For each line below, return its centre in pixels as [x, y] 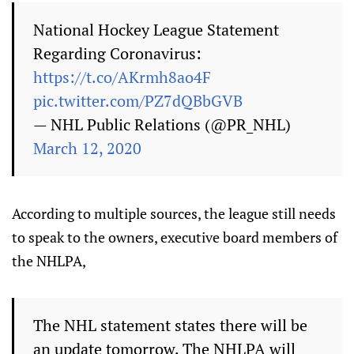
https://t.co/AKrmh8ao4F [122, 77]
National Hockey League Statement [156, 30]
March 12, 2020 [87, 148]
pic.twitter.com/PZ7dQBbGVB [138, 101]
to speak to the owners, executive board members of [175, 237]
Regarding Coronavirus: [117, 53]
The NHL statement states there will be [170, 325]
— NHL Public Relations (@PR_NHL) [162, 124]
